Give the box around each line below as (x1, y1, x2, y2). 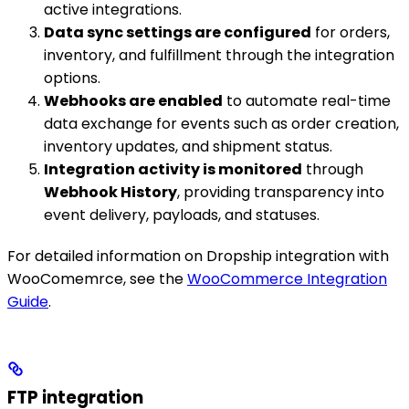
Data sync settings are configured (44, 22, 311, 44)
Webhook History (44, 182, 177, 204)
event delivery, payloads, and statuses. (44, 204, 320, 226)
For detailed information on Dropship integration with (7, 246, 389, 267)
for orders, (311, 22, 390, 44)
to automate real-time (223, 90, 391, 112)
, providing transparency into (177, 182, 384, 204)
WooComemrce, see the (7, 268, 187, 290)
